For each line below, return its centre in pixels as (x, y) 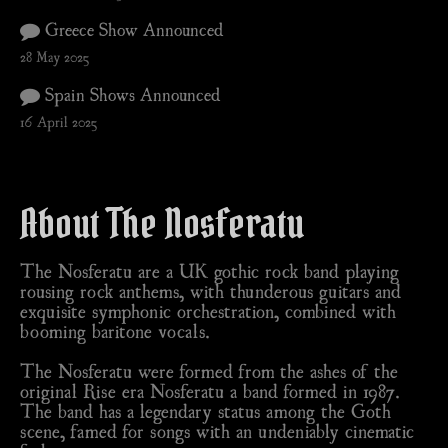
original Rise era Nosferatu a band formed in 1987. (210, 390)
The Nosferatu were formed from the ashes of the (209, 370)
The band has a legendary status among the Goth (205, 410)
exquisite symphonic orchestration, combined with (208, 310)
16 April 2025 (58, 121)
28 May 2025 (54, 56)
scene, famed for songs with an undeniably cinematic (217, 430)
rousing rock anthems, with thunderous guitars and (210, 290)
